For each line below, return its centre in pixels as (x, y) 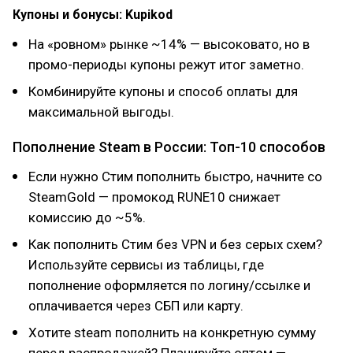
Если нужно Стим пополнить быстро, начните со (175, 176)
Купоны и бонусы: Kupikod (93, 15)
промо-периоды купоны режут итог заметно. (166, 65)
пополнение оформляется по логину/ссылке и (169, 285)
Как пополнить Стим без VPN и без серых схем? (175, 244)
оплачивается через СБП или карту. (136, 306)
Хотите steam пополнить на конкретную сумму (172, 333)
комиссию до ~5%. (87, 217)
